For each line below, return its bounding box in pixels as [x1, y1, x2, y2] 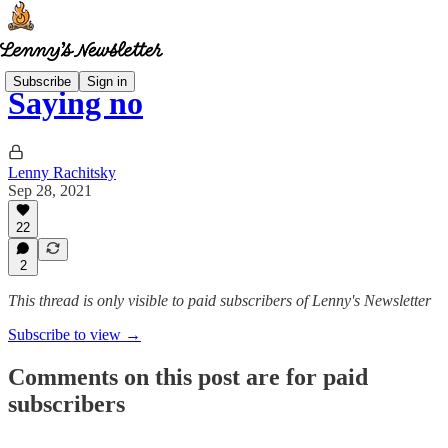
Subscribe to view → [8, 326, 141, 343]
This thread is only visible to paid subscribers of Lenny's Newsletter [8, 292, 431, 309]
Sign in [87, 73, 127, 89]
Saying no [8, 85, 143, 122]
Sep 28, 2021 [8, 181, 92, 199]
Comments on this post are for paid [8, 363, 368, 390]
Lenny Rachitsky [8, 163, 116, 181]
